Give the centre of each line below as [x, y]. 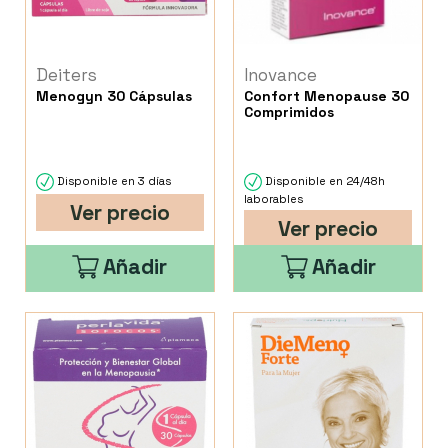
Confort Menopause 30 [327, 96]
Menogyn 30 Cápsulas [114, 96]
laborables [274, 198]
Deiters [66, 75]
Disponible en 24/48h [324, 181]
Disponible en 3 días [112, 181]
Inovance [281, 75]
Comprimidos [289, 112]
